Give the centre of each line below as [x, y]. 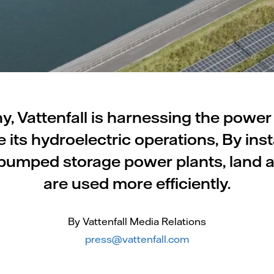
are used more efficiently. [137, 183]
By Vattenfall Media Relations [137, 221]
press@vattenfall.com [137, 239]
